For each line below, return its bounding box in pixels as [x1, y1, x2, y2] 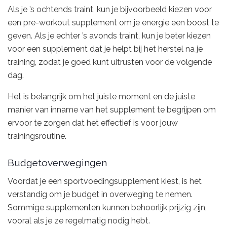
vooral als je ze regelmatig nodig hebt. [8, 216, 150, 226]
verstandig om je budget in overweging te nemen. [8, 190, 193, 200]
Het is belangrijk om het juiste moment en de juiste [8, 91, 195, 101]
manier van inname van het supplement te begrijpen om [8, 104, 216, 115]
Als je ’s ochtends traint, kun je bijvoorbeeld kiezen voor [8, 4, 212, 14]
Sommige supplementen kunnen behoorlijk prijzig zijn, [8, 203, 207, 213]
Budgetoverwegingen [8, 157, 107, 169]
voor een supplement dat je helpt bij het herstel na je [8, 44, 203, 54]
